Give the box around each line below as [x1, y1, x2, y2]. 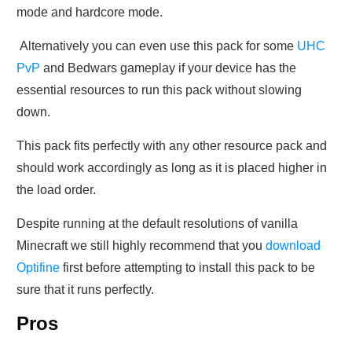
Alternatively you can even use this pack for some [16, 39, 297, 53]
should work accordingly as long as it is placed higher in [16, 161, 327, 175]
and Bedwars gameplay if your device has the [40, 61, 296, 75]
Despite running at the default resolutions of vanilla [16, 217, 298, 231]
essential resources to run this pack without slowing [16, 83, 302, 97]
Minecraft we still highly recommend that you [16, 239, 266, 253]
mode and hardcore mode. [16, 5, 163, 20]
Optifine [16, 261, 60, 275]
